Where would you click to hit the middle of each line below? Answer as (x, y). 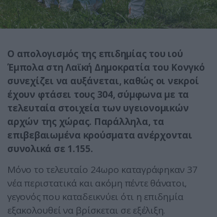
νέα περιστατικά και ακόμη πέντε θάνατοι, (97, 183)
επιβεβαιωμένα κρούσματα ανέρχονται (100, 135)
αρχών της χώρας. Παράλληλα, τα (86, 122)
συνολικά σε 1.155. (50, 149)
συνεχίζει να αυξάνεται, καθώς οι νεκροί (103, 81)
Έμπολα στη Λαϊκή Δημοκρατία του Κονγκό (106, 68)
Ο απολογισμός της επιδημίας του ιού (95, 54)
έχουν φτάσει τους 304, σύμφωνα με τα (98, 95)
